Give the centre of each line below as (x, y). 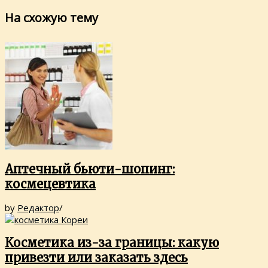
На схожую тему (51, 17)
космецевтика (50, 184)
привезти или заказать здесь (96, 258)
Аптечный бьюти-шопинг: (90, 169)
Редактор (38, 207)
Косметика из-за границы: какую (112, 243)
